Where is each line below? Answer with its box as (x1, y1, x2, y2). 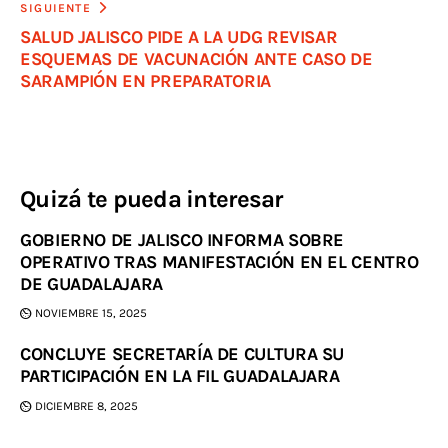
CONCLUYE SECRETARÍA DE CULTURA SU (20, 343, 345, 366)
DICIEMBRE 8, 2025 (35, 398, 139, 413)
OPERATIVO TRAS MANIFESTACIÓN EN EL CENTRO (20, 250, 419, 273)
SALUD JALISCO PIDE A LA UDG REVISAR (20, 25, 338, 48)
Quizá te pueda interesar (20, 185, 283, 214)
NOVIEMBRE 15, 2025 (35, 306, 148, 321)
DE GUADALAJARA (20, 272, 163, 295)
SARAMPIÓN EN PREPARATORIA (20, 69, 271, 92)
